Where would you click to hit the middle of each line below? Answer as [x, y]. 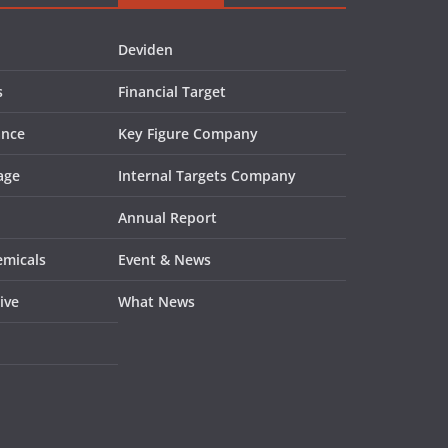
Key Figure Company [188, 134]
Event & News [164, 260]
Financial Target [172, 92]
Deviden [145, 50]
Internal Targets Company [207, 176]
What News [156, 302]
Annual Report [167, 218]
